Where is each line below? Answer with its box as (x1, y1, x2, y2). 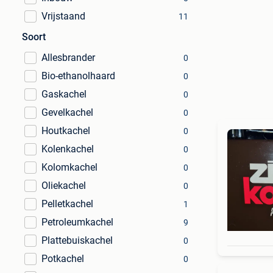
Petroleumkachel (41, 216, 113, 228)
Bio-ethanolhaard (41, 70, 115, 82)
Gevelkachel (41, 107, 93, 118)
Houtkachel (41, 125, 90, 136)
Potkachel (41, 253, 84, 264)
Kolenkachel (41, 143, 94, 155)
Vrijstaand (41, 10, 85, 22)
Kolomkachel (41, 161, 97, 173)
